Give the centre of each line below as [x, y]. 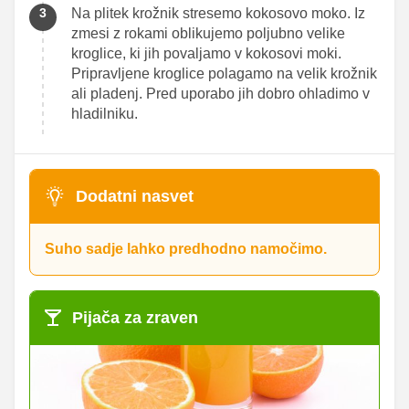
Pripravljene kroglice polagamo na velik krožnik [224, 73]
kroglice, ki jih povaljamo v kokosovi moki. [206, 53]
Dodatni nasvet [135, 196]
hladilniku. [105, 113]
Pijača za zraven [135, 317]
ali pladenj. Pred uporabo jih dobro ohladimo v [220, 93]
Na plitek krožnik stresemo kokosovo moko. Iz [218, 13]
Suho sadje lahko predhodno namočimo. [186, 248]
